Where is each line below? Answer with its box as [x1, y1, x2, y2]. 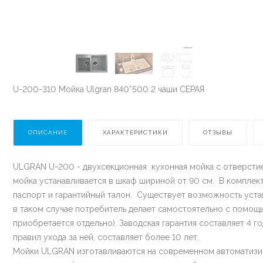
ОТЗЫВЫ [203, 129, 232, 136]
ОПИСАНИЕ [28, 129, 68, 136]
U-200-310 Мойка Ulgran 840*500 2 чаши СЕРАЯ [13, 84, 204, 94]
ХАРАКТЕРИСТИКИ [103, 129, 168, 136]
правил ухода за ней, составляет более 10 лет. [13, 232, 199, 242]
